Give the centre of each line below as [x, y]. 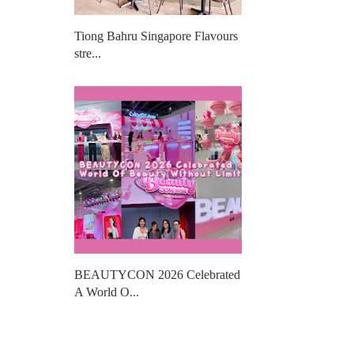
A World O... [107, 292]
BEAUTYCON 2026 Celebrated [157, 274]
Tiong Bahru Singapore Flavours [156, 36]
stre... [88, 53]
